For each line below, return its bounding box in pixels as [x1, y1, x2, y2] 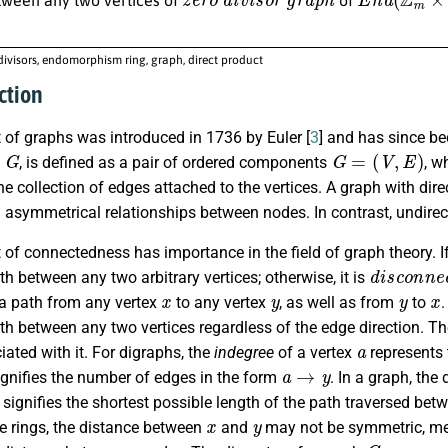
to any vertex [171, 292, 270, 312]
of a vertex [274, 342, 356, 362]
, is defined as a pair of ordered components [19, 153, 332, 173]
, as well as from [279, 292, 399, 312]
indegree [214, 342, 274, 362]
